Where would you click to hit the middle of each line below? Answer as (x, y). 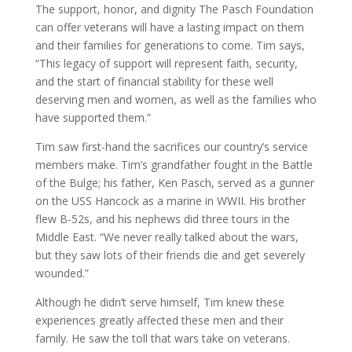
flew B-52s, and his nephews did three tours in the (162, 219)
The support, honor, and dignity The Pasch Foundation (174, 9)
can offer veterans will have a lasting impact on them (169, 27)
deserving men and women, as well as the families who (176, 99)
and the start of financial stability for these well (154, 81)
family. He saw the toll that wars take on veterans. (162, 338)
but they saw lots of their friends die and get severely (170, 255)
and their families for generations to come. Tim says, (170, 45)
